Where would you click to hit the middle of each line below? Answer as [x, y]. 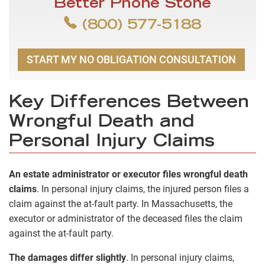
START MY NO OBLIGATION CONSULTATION [131, 60]
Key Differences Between [129, 103]
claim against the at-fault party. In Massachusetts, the [121, 203]
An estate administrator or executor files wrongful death [128, 174]
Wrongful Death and [102, 123]
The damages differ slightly [67, 257]
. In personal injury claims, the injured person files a [143, 189]
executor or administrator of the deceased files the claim [126, 218]
